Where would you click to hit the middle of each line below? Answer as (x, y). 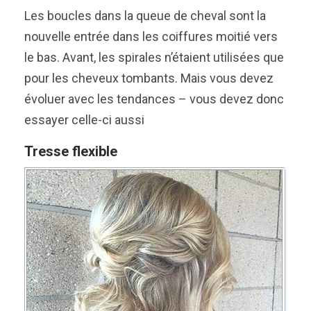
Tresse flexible (71, 151)
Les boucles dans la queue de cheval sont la (145, 15)
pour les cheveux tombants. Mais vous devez (149, 78)
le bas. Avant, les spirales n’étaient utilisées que (154, 57)
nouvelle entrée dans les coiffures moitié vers (151, 36)
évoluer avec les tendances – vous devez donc (154, 99)
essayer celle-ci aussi (84, 119)
